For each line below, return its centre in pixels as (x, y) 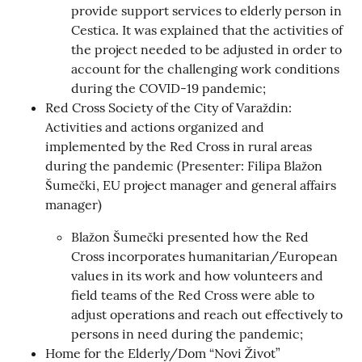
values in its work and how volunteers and (197, 275)
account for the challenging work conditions (205, 68)
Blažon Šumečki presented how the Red (190, 236)
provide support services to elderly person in (206, 10)
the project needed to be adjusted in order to (206, 49)
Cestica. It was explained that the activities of (207, 29)
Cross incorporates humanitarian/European (204, 256)
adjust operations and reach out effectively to (207, 314)
